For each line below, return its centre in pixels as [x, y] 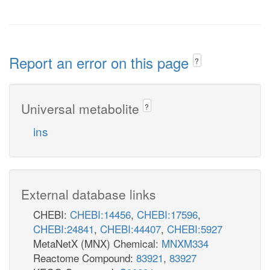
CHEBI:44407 [130, 228]
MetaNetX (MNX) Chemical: [97, 243]
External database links [89, 194]
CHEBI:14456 [100, 214]
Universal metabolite [82, 108]
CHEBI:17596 [167, 214]
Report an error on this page [101, 62]
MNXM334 [185, 243]
